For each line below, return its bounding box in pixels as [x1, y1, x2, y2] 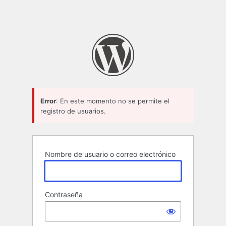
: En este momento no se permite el [56, 96, 169, 105]
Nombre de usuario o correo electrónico [45, 150, 176, 159]
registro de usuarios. [40, 106, 106, 115]
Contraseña [45, 190, 83, 199]
